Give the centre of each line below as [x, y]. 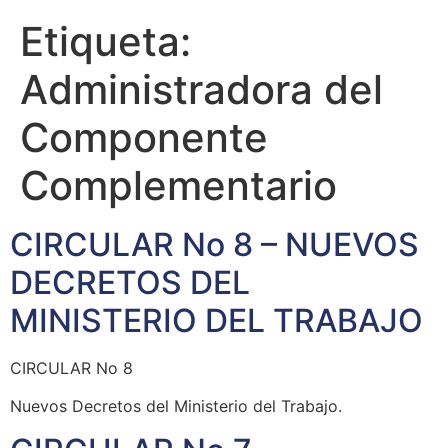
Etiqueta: [105, 41]
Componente [144, 137]
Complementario [178, 185]
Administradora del [201, 89]
